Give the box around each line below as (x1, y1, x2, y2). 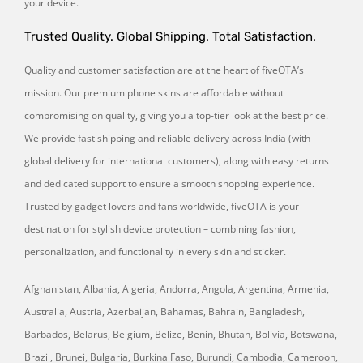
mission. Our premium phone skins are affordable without (24, 85, 284, 100)
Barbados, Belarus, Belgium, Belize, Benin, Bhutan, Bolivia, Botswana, (24, 327, 337, 341)
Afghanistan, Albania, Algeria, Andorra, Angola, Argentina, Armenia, (24, 281, 329, 296)
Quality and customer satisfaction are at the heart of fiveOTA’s (24, 62, 304, 77)
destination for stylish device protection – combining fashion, (24, 221, 296, 236)
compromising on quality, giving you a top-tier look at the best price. (24, 108, 328, 122)
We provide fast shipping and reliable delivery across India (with (24, 130, 310, 145)
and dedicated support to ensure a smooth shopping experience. (24, 176, 314, 190)
